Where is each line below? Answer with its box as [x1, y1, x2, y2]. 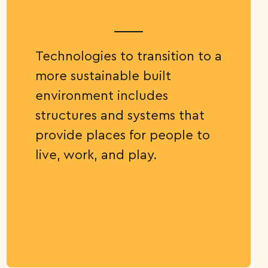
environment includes [35, 87, 168, 103]
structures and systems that [35, 106, 205, 123]
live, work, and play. [35, 146, 161, 163]
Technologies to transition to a [35, 47, 222, 64]
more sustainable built [35, 67, 171, 84]
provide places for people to [35, 126, 210, 143]
